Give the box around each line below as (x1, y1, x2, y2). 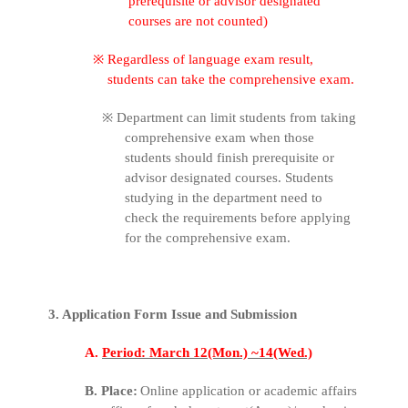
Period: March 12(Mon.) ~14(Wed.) (102, 345, 312, 361)
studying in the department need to (125, 190, 323, 206)
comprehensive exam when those (125, 130, 315, 146)
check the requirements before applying (125, 210, 352, 226)
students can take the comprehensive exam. (107, 72, 354, 87)
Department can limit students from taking (116, 110, 356, 126)
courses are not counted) (128, 14, 268, 29)
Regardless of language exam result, (107, 52, 314, 67)
